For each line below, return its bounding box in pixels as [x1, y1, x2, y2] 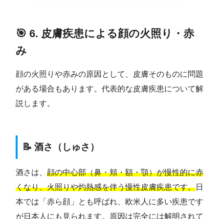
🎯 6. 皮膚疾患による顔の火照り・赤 [16, 27, 194, 40]
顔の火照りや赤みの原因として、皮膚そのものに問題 [16, 69, 203, 78]
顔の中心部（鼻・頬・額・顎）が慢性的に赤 [47, 168, 203, 177]
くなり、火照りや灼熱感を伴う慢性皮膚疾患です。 [16, 183, 196, 192]
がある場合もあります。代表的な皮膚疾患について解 [16, 84, 203, 93]
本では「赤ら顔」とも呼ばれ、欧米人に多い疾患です [16, 197, 203, 206]
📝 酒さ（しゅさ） [22, 141, 99, 152]
